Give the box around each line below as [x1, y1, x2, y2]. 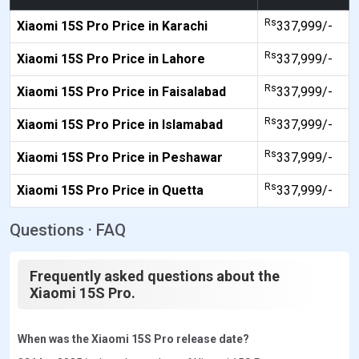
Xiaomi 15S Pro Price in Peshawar [17, 149, 223, 165]
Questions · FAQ [10, 220, 126, 240]
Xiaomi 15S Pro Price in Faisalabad [17, 83, 226, 99]
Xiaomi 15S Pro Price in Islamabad [17, 116, 223, 132]
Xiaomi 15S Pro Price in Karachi [17, 18, 208, 34]
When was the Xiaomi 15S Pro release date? [18, 332, 249, 345]
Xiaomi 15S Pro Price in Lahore [17, 50, 205, 67]
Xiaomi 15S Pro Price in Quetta [17, 182, 204, 198]
